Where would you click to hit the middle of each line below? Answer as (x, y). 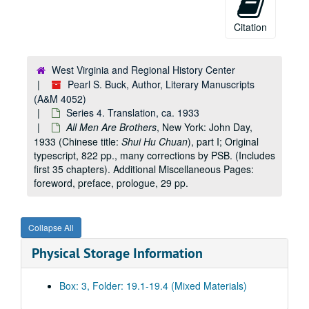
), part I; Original (223, 141)
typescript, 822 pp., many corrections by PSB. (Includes (154, 155)
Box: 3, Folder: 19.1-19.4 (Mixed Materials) (153, 286)
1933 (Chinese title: (78, 141)
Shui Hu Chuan (154, 141)
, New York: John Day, (205, 127)
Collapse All (51, 227)
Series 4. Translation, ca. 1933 (133, 112)
